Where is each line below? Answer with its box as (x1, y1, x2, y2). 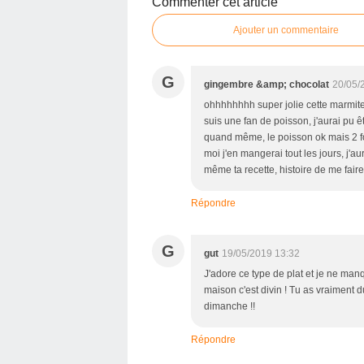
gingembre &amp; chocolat (204, 78, 329, 90)
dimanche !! (204, 300, 255, 312)
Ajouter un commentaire (233, 24, 339, 36)
